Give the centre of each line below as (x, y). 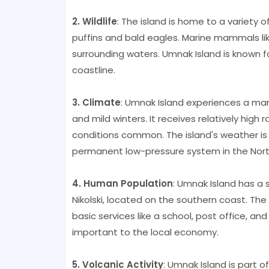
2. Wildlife (94, 21)
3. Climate (96, 102)
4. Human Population (122, 183)
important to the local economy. (145, 232)
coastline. (93, 70)
